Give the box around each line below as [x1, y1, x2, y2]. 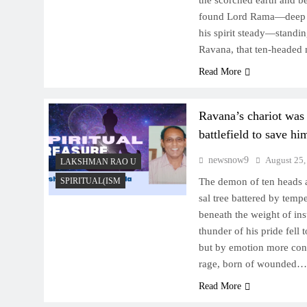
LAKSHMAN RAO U [60, 157, 136, 167]
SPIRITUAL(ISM [60, 176, 121, 186]
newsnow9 [208, 155, 249, 166]
